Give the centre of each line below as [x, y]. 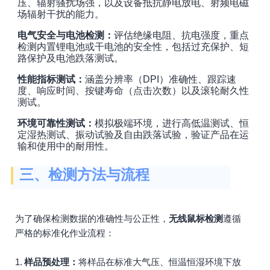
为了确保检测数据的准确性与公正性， [92, 218]
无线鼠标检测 [196, 218]
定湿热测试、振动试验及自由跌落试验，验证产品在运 [133, 135]
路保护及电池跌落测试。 [71, 58]
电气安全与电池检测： [66, 35]
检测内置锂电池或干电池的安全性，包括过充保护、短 [133, 47]
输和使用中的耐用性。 [66, 146]
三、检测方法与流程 [84, 174]
